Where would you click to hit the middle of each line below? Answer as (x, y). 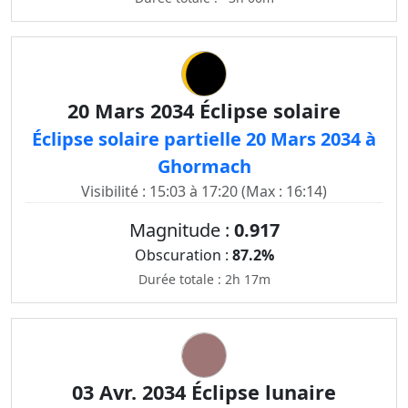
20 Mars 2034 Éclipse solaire (204, 111)
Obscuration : (183, 255)
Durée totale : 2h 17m (204, 279)
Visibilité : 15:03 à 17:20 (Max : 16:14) (204, 191)
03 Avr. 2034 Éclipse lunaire (204, 392)
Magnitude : (181, 230)
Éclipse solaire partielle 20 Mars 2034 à (204, 139)
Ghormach (204, 166)
